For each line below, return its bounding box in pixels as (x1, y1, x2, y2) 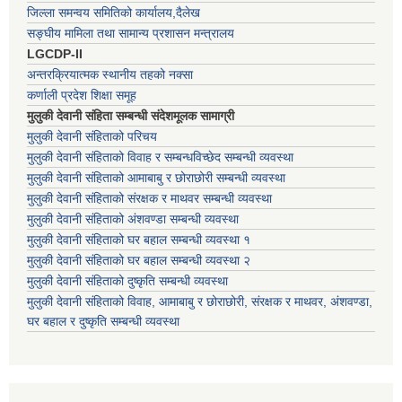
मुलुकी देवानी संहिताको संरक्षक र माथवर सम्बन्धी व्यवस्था (27, 191, 272, 206)
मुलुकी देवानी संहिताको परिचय (27, 129, 157, 144)
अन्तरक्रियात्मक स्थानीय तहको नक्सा (27, 67, 193, 83)
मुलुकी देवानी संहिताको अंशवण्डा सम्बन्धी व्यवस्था (27, 212, 239, 227)
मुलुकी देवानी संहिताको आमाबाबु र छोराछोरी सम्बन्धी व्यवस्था (27, 170, 285, 186)
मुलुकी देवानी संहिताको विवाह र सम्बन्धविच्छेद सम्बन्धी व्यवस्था (27, 150, 293, 165)
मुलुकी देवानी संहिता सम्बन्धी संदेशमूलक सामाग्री (27, 109, 234, 124)
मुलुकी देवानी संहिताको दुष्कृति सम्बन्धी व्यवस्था (27, 274, 228, 289)
